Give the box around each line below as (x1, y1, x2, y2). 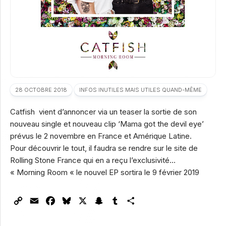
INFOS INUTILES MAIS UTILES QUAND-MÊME (79, 86, 202, 93)
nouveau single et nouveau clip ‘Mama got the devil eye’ (10, 119, 204, 129)
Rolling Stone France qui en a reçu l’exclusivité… (10, 155, 176, 165)
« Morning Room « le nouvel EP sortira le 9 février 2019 (10, 167, 199, 177)
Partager (137, 196, 171, 206)
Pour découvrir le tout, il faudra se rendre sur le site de (10, 143, 198, 153)
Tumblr (121, 196, 149, 206)
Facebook (56, 196, 95, 206)
